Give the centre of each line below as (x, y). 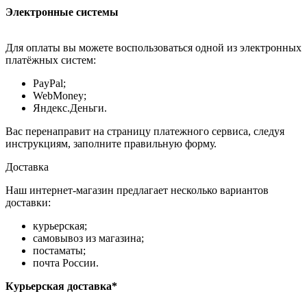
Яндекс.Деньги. (70, 108)
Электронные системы (62, 12)
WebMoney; (60, 96)
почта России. (66, 263)
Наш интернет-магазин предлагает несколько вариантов (137, 191)
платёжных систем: (51, 60)
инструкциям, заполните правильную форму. (111, 144)
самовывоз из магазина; (88, 238)
